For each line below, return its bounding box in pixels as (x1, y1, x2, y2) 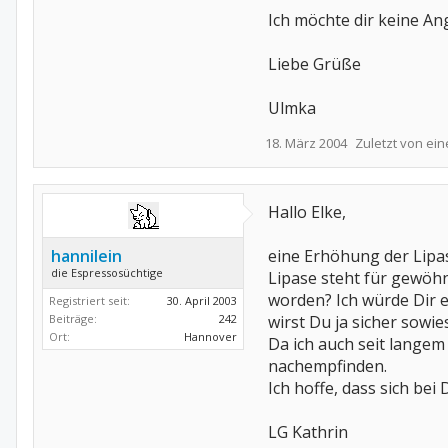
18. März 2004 (265, 134, 347, 152)
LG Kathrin (268, 421, 348, 443)
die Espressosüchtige (51, 265, 163, 280)
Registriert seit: (49, 293, 130, 308)
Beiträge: (49, 311, 97, 326)
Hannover (184, 329, 237, 344)
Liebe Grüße (268, 53, 361, 75)
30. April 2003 (167, 293, 237, 308)
